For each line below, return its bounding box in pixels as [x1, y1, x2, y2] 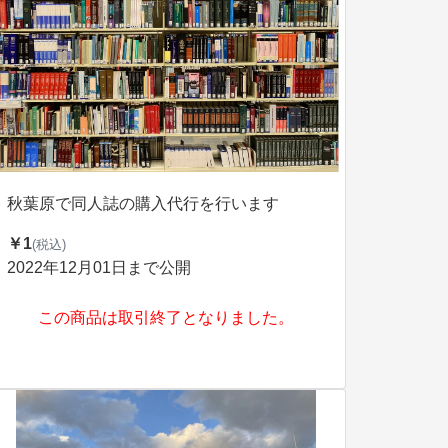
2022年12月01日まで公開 [7, 259, 191, 276]
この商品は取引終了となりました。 [38, 309, 294, 326]
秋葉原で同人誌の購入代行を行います [7, 195, 279, 212]
